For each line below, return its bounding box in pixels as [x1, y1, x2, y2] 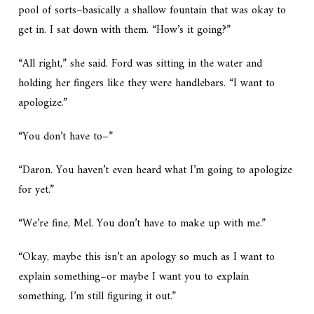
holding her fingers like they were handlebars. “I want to [18, 74, 275, 94]
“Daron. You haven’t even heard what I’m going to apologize [18, 161, 293, 181]
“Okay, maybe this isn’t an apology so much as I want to [18, 247, 275, 268]
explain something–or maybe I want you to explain [18, 267, 250, 287]
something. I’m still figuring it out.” [18, 287, 177, 307]
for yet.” [18, 180, 55, 200]
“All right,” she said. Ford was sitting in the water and [18, 54, 263, 74]
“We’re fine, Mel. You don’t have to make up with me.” [18, 214, 266, 234]
